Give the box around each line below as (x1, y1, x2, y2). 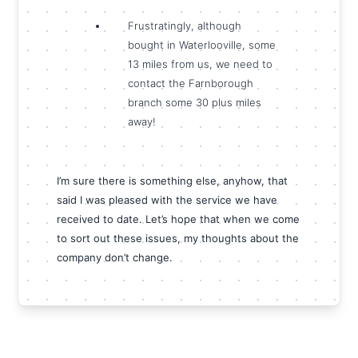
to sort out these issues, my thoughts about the (57, 232, 300, 245)
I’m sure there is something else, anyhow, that (57, 174, 288, 188)
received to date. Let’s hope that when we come (57, 213, 300, 226)
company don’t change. (57, 251, 173, 265)
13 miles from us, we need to (128, 58, 273, 71)
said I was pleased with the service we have (57, 193, 278, 207)
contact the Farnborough (128, 77, 254, 90)
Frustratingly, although (128, 19, 242, 33)
